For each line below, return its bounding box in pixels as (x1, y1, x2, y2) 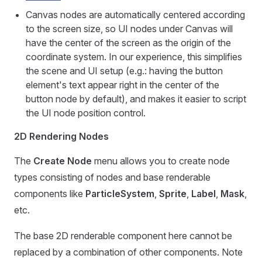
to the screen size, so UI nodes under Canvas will (26, 23, 233, 35)
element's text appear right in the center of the (26, 79, 219, 91)
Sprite (159, 188, 187, 199)
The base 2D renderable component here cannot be (14, 230, 232, 242)
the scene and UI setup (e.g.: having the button (26, 65, 223, 77)
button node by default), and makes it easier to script (26, 93, 246, 105)
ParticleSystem (85, 188, 154, 199)
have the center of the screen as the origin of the (26, 37, 231, 49)
